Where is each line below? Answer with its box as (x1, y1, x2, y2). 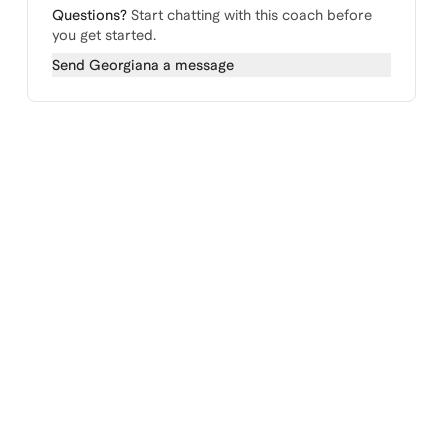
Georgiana (88, 57, 159, 73)
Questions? (51, 7, 127, 23)
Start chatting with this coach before (130, 7, 372, 23)
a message (158, 57, 234, 73)
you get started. (51, 27, 156, 43)
